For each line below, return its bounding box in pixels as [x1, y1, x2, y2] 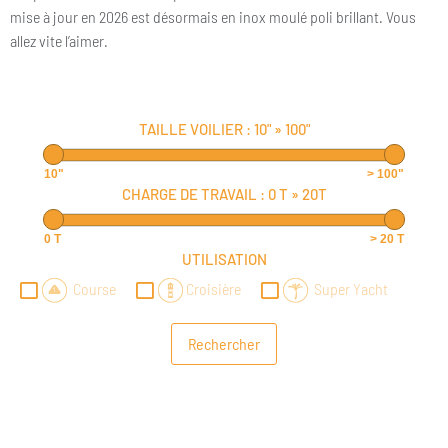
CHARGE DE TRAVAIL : [121, 185, 268, 204]
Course [67, 279, 116, 299]
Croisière [183, 279, 241, 299]
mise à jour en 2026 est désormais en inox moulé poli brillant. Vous [10, 6, 416, 26]
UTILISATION [181, 250, 267, 269]
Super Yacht [308, 279, 388, 299]
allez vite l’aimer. [10, 30, 108, 50]
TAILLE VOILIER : [138, 120, 254, 139]
